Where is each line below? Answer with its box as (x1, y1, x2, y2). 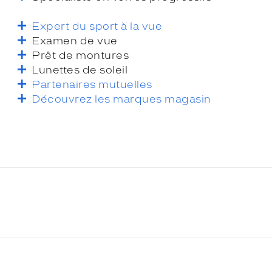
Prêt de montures (32, 49, 129, 61)
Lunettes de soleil (32, 63, 128, 76)
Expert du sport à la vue (32, 19, 163, 32)
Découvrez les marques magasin (32, 92, 211, 105)
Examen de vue (32, 34, 118, 47)
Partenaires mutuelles (32, 78, 152, 90)
